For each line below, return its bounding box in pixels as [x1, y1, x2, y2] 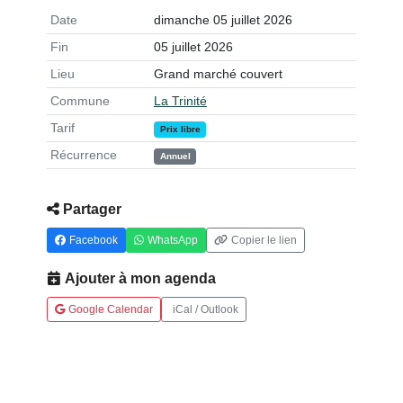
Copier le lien [231, 234, 297, 246]
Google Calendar [68, 303, 153, 316]
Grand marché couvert [154, 67, 282, 81]
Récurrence [50, 148, 117, 162]
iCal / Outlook [173, 303, 238, 316]
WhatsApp [148, 234, 198, 246]
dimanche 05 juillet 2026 [154, 13, 292, 27]
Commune [50, 94, 110, 108]
